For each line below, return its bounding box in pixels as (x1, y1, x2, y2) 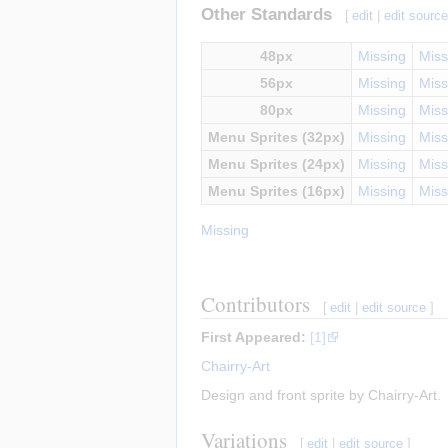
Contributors (201, 289, 310, 318)
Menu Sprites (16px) (208, 182, 345, 199)
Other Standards (201, 4, 332, 24)
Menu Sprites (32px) (208, 128, 345, 145)
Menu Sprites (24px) (208, 155, 345, 172)
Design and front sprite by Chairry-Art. (201, 386, 441, 403)
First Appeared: (201, 328, 306, 345)
